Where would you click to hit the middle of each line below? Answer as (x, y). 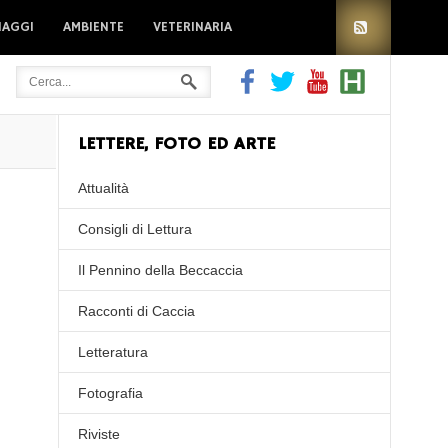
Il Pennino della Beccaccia (161, 270)
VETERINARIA (192, 27)
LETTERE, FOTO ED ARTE (177, 144)
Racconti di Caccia (137, 311)
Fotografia (111, 393)
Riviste (99, 434)
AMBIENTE (93, 27)
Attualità (104, 188)
